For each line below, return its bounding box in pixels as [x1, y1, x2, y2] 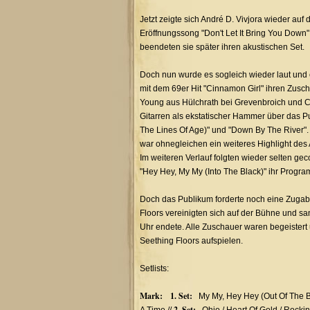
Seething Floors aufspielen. [140, 236, 243, 246]
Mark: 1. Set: [140, 290, 192, 302]
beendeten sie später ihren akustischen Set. [140, 42, 304, 52]
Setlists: [140, 264, 169, 273]
